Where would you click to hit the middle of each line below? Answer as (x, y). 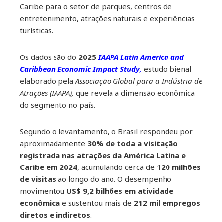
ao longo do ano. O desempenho (114, 179)
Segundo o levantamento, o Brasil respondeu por (106, 131)
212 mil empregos (167, 202)
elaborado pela (48, 81)
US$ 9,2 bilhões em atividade (120, 191)
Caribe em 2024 (49, 167)
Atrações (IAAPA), (47, 92)
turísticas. (36, 30)
